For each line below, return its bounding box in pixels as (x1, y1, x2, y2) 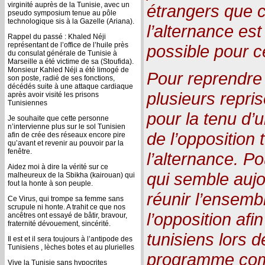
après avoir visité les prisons (8, 90, 99, 99)
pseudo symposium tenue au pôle (8, 8, 117, 17)
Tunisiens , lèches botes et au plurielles (8, 243, 134, 251)
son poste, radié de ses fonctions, (8, 73, 115, 82)
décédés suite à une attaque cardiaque (8, 82, 133, 91)
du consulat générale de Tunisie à (8, 49, 117, 57)
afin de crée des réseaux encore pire (8, 130, 125, 139)
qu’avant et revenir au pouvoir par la (8, 138, 124, 147)
